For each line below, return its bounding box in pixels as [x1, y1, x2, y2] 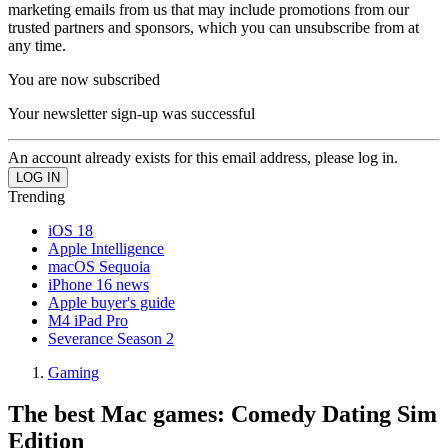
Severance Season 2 [48, 329, 174, 347]
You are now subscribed [8, 70, 160, 88]
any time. [8, 36, 66, 54]
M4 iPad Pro [48, 311, 128, 329]
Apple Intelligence [48, 239, 164, 257]
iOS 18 [48, 221, 93, 239]
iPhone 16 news [48, 275, 149, 293]
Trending [8, 187, 65, 205]
